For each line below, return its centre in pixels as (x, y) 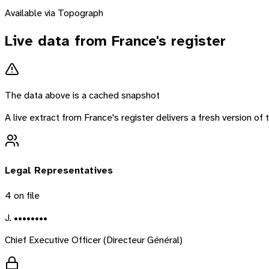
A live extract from (44, 118)
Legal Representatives (59, 170)
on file (26, 195)
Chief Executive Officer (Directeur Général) (94, 240)
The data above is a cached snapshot (82, 95)
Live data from (58, 41)
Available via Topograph (54, 13)
